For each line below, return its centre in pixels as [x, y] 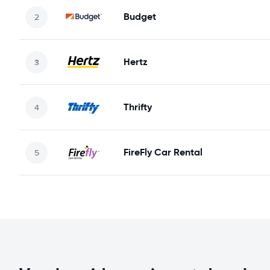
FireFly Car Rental [163, 152]
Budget [140, 17]
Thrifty [138, 107]
